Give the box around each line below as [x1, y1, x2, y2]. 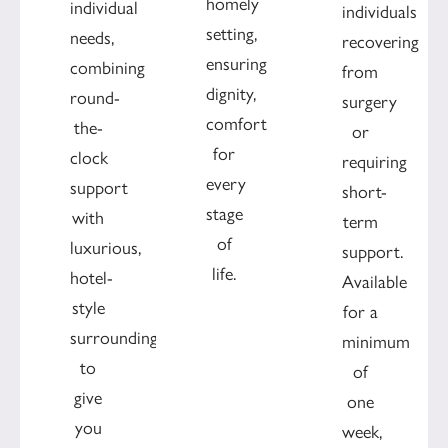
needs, [70, 26, 114, 49]
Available [342, 271, 407, 294]
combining [70, 56, 145, 79]
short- [342, 181, 387, 204]
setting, [206, 23, 257, 46]
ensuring [206, 53, 267, 76]
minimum [342, 331, 410, 354]
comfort [206, 113, 267, 136]
